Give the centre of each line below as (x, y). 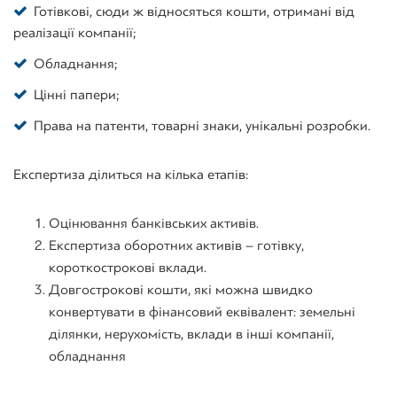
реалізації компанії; (74, 32)
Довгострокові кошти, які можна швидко (181, 289)
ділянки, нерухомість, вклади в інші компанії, (191, 334)
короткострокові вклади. (128, 267)
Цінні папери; (76, 94)
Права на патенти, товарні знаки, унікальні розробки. (202, 125)
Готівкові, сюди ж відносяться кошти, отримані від (194, 11)
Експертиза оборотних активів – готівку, (176, 245)
